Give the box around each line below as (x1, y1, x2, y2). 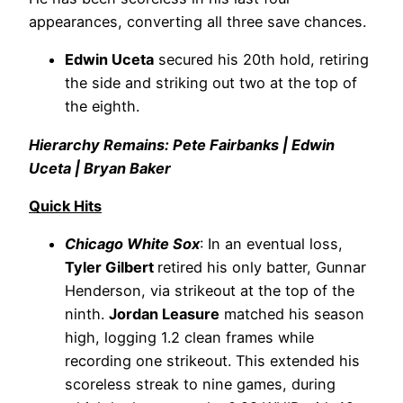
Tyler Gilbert (65, 258, 157, 277)
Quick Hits (29, 197, 102, 216)
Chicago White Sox (65, 235, 200, 254)
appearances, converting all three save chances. (29, 13, 366, 31)
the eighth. (65, 97, 139, 116)
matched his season (219, 305, 364, 324)
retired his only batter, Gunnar (157, 258, 366, 277)
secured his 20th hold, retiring (154, 50, 369, 69)
